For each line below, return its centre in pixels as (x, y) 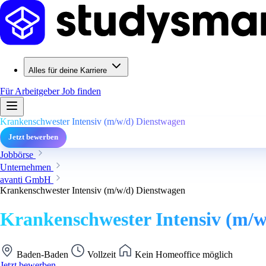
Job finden (81, 91)
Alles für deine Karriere (68, 70)
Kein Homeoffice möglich (183, 254)
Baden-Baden (42, 254)
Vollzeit (102, 254)
